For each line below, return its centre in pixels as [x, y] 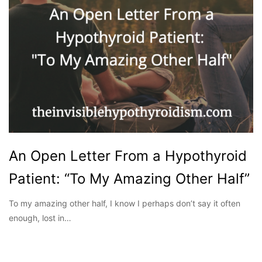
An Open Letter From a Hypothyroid [128, 156]
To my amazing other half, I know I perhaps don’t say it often [125, 204]
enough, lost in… [40, 218]
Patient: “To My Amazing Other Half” [129, 179]
